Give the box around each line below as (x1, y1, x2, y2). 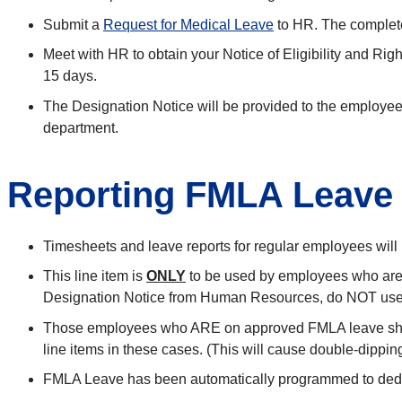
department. (43, 119, 118, 135)
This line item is (43, 268, 146, 284)
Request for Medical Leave (103, 16, 274, 32)
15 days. (43, 68, 97, 84)
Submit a (43, 16, 103, 32)
